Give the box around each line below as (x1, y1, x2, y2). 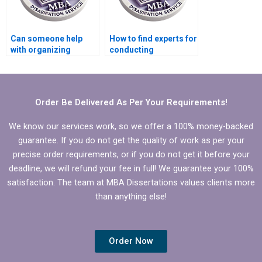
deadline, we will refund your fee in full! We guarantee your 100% (8, 163, 254, 174)
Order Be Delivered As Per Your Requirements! (35, 96, 227, 108)
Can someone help (11, 34, 82, 44)
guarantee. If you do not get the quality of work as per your (18, 135, 244, 146)
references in (11, 56, 62, 66)
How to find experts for (109, 34, 197, 44)
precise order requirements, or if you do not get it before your (12, 149, 250, 160)
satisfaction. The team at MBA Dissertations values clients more (7, 177, 255, 188)
